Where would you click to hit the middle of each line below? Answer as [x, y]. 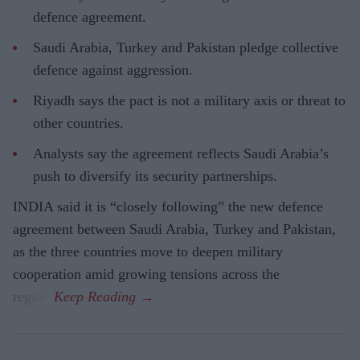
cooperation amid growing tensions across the [146, 274]
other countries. [78, 123]
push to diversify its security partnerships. [155, 176]
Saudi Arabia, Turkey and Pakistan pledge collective [186, 48]
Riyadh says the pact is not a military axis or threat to [189, 101]
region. [33, 297]
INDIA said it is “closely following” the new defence [168, 207]
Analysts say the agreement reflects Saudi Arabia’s [181, 154]
